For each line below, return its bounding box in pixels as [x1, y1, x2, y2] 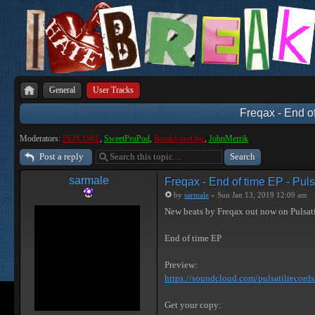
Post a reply [39, 151, 84, 162]
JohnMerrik [209, 134, 248, 143]
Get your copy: [165, 300, 221, 310]
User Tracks [93, 85, 134, 95]
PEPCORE [63, 134, 100, 143]
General [49, 85, 75, 95]
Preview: [165, 259, 198, 270]
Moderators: [20, 134, 60, 143]
